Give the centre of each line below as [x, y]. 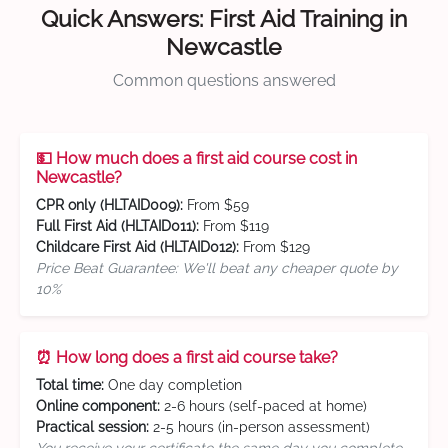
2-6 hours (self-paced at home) [263, 406]
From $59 [216, 205]
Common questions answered [224, 81]
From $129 [274, 247]
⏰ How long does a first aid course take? [187, 358]
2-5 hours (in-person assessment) [259, 427]
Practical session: [92, 427]
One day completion [173, 385]
